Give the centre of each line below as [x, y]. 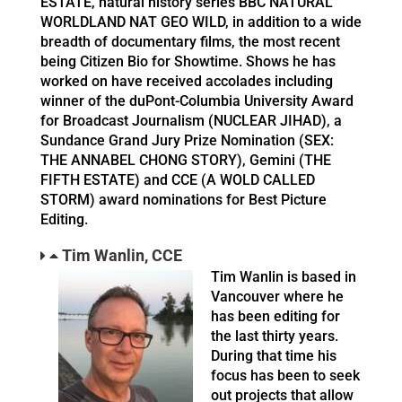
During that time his [274, 356]
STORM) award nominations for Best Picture [184, 200]
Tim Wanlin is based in [284, 277]
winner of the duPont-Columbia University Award [197, 101]
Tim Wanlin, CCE [122, 256]
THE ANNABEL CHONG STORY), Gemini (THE [186, 161]
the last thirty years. [275, 336]
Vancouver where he [277, 297]
